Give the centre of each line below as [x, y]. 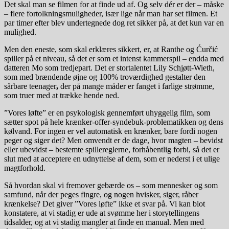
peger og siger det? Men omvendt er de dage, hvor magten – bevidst [113, 141]
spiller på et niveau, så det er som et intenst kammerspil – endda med [114, 59]
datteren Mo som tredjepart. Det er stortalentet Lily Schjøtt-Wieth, [109, 68]
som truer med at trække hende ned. [62, 96]
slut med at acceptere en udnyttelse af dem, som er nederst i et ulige [112, 159]
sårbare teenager [30, 86]
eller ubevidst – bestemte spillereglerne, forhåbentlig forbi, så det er [112, 150]
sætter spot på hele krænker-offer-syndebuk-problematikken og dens [114, 122]
